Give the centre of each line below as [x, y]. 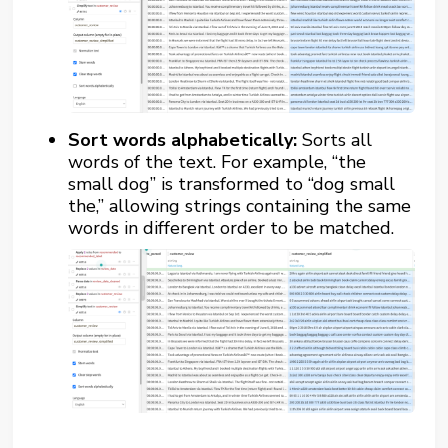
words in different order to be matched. [231, 227]
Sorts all [335, 139]
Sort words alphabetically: [183, 139]
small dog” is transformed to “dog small [232, 183]
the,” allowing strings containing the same [240, 205]
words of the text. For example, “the [217, 161]
